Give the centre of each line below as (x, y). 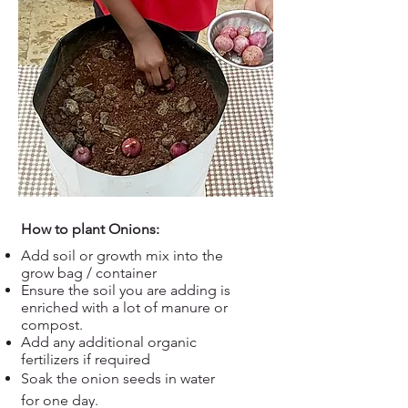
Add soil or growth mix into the (122, 255)
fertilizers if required (86, 359)
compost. (52, 325)
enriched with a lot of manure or (124, 307)
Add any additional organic (109, 342)
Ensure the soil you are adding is (126, 290)
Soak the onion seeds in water (118, 378)
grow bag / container (91, 273)
